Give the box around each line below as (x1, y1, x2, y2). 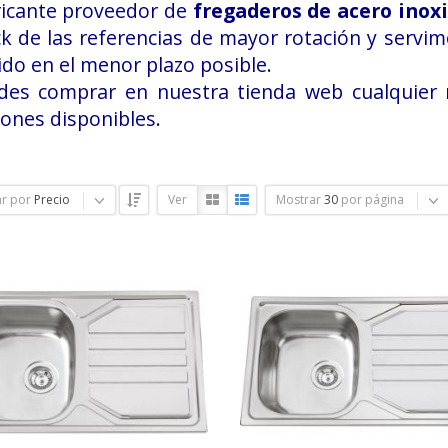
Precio (33, 191, 70, 209)
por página (340, 191, 404, 209)
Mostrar (275, 191, 321, 209)
